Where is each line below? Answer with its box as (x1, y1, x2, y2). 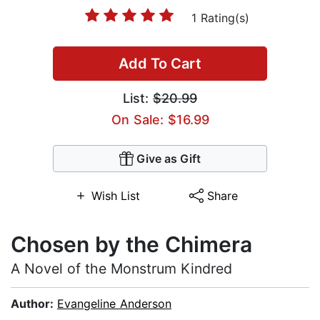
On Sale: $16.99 (111, 112, 209, 128)
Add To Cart (119, 55, 201, 73)
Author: (11, 296, 57, 311)
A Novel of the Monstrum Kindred (11, 260, 232, 278)
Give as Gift (136, 151, 201, 166)
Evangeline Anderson (57, 296, 171, 311)
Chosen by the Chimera (11, 231, 252, 258)
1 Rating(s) (191, 11, 249, 26)
